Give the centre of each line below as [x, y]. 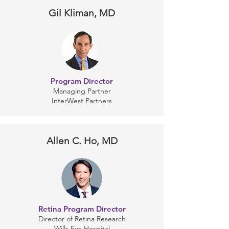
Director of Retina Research [82, 219]
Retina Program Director [82, 209]
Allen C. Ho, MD [82, 141]
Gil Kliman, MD [82, 13]
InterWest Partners [82, 101]
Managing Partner [82, 91]
